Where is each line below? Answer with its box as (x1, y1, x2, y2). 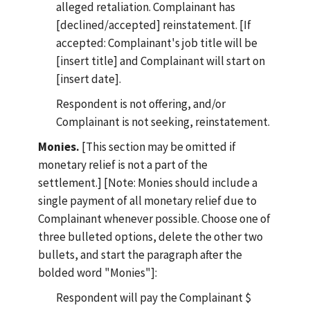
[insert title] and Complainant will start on (55, 53, 265, 69)
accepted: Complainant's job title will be (55, 35, 257, 51)
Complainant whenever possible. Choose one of (38, 211, 271, 226)
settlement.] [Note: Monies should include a (38, 175, 257, 190)
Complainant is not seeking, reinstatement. (55, 114, 270, 129)
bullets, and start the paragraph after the (38, 247, 242, 262)
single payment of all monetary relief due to (38, 193, 257, 208)
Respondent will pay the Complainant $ (55, 290, 251, 305)
